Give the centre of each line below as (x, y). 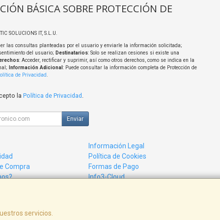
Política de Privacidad (52, 96)
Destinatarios (71, 53)
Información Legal (117, 146)
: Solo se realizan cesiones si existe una (133, 53)
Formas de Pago (114, 167)
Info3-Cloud (107, 177)
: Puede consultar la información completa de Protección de (130, 68)
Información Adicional (36, 68)
